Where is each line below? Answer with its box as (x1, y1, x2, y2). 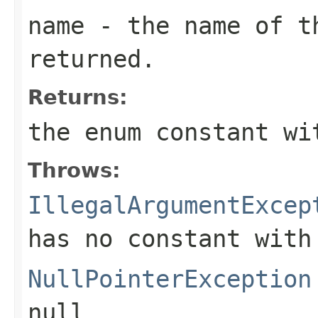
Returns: (28, 84, 128, 109)
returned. (28, 44, 155, 73)
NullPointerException (28, 264, 312, 293)
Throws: (28, 158, 121, 182)
